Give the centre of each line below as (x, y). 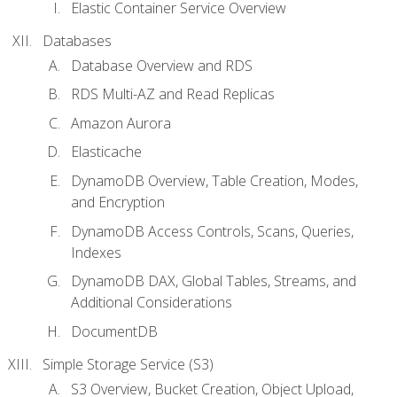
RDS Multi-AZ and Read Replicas (173, 94)
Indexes (96, 252)
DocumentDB (114, 331)
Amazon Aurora (121, 123)
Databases (77, 40)
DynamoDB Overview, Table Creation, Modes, (214, 181)
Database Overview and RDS (162, 65)
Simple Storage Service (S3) (128, 364)
